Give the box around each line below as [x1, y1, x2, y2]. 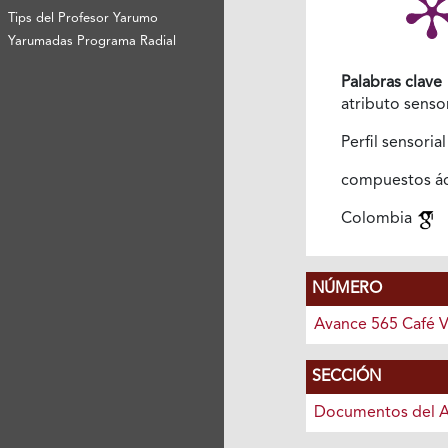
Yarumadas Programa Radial [8, 34, 177, 48]
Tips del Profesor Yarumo [8, 11, 159, 25]
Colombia [340, 211, 416, 228]
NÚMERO [311, 281, 382, 298]
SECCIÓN [311, 369, 381, 386]
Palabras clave [340, 75, 442, 92]
